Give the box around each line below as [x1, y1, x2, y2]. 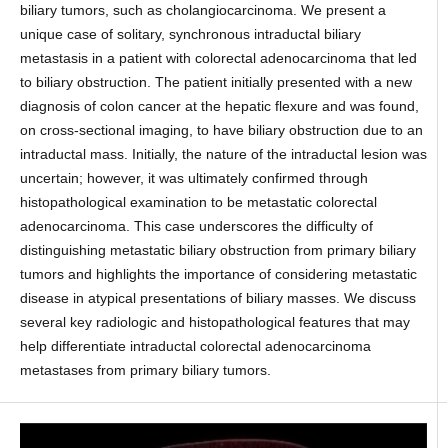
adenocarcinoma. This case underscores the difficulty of [19, 217, 373, 234]
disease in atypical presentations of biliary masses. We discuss [19, 289, 416, 306]
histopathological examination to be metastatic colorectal [19, 193, 377, 210]
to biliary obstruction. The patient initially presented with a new [19, 73, 412, 90]
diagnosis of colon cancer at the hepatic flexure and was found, [19, 97, 419, 114]
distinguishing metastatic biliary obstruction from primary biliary [19, 241, 416, 258]
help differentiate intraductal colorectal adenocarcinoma [19, 337, 371, 354]
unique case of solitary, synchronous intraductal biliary [19, 25, 361, 42]
